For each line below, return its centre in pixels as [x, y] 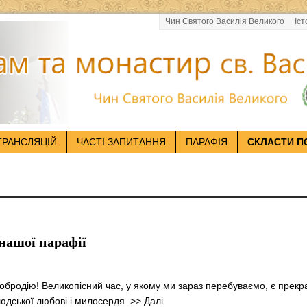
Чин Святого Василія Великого [224, 21]
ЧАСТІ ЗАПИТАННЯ [121, 142]
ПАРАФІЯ [207, 142]
